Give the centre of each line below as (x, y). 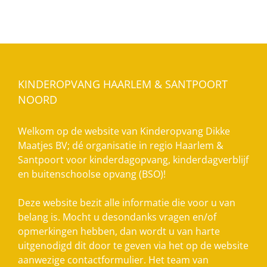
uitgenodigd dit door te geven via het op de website (133, 245)
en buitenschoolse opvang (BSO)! (92, 174)
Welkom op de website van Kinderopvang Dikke (124, 131)
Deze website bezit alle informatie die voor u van (127, 202)
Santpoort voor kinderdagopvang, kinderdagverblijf (133, 159)
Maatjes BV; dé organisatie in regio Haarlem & (121, 145)
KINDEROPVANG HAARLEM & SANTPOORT (123, 84)
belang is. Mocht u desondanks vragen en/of (117, 217)
